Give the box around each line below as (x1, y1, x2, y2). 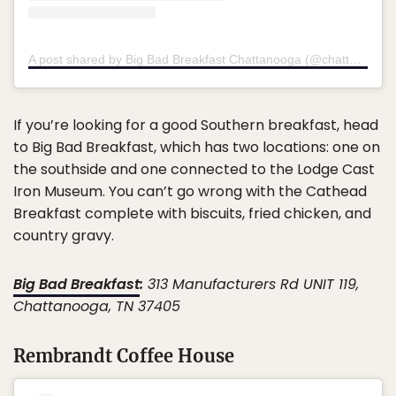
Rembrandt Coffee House (13, 345, 234, 368)
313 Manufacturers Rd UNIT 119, (143, 274, 359, 295)
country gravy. (13, 225, 114, 247)
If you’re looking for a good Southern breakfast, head (13, 115, 378, 136)
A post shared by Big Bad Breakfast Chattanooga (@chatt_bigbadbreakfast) (349, 52, 362, 67)
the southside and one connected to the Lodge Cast (13, 159, 375, 180)
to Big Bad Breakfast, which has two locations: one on (13, 137, 380, 158)
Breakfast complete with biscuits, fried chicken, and (13, 203, 371, 225)
